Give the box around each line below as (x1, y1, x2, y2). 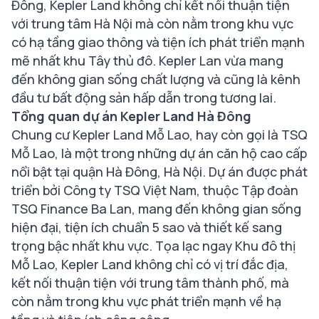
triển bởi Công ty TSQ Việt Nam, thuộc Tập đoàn (11, 182, 298, 199)
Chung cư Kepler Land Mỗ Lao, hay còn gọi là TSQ (11, 126, 308, 143)
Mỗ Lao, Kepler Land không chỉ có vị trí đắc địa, (11, 256, 288, 273)
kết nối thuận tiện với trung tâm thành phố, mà (11, 274, 289, 291)
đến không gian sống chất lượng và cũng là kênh (11, 70, 300, 88)
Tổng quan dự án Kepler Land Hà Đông (11, 108, 251, 125)
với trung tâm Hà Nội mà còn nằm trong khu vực (11, 15, 293, 32)
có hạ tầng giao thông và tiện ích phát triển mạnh (11, 33, 305, 51)
